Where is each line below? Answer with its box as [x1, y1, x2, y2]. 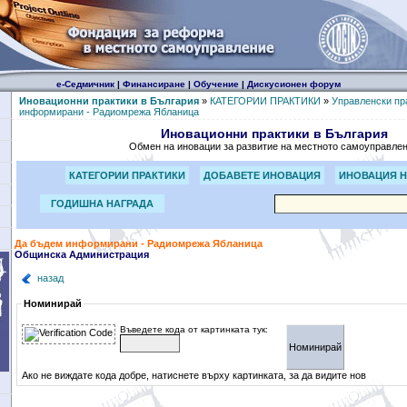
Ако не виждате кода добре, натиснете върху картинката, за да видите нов [21, 370, 366, 381]
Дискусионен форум [246, 79, 341, 89]
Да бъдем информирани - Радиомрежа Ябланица [14, 238, 263, 249]
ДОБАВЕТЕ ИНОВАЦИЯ [203, 170, 321, 181]
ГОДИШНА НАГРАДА [50, 198, 154, 209]
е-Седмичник [55, 79, 114, 89]
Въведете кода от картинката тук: [119, 324, 268, 334]
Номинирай [23, 298, 82, 309]
